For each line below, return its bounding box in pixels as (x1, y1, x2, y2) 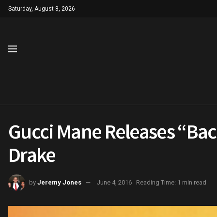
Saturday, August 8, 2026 (8, 5, 75, 12)
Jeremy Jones (37, 178, 81, 186)
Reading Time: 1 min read (136, 178, 206, 186)
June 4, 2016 (97, 178, 132, 186)
